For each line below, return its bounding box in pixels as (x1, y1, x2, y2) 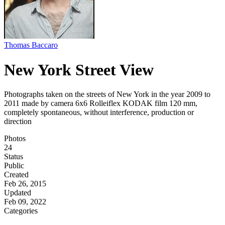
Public (4, 161, 24, 170)
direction (4, 117, 32, 126)
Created (4, 170, 29, 179)
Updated (4, 188, 31, 197)
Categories (4, 206, 38, 215)
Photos (4, 134, 26, 143)
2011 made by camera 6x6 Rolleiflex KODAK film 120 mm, (4, 99, 197, 108)
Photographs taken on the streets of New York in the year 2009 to (4, 90, 210, 99)
